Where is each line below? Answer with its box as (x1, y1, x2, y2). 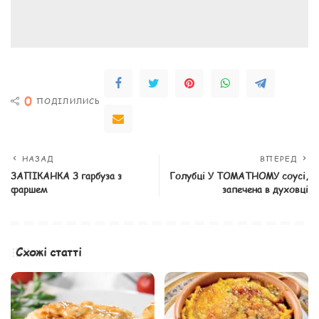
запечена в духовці (222, 183, 308, 197)
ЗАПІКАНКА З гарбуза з (11, 169, 122, 183)
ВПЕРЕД (260, 153, 297, 164)
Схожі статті (16, 244, 81, 261)
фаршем (11, 183, 48, 197)
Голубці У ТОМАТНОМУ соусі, (169, 169, 308, 183)
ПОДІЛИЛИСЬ (36, 95, 100, 107)
